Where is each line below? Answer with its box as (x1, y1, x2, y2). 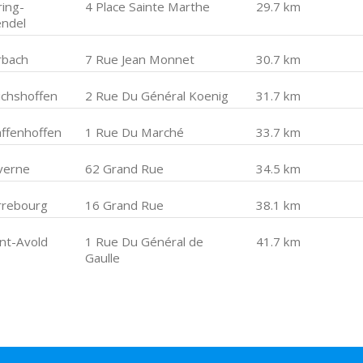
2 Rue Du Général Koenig (85, 88, 229, 104)
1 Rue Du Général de (85, 233, 204, 250)
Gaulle (85, 250, 121, 266)
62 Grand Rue (85, 160, 164, 177)
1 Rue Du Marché (85, 124, 185, 140)
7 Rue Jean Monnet (85, 51, 195, 67)
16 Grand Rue (85, 197, 164, 213)
